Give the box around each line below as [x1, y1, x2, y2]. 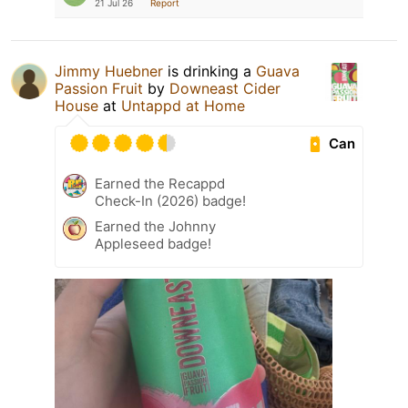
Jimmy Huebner [55, 62, 163, 81]
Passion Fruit [55, 79, 143, 98]
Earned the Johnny [95, 218, 216, 236]
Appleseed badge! [95, 235, 211, 253]
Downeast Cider [169, 79, 280, 98]
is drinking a [163, 62, 256, 81]
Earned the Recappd [95, 175, 225, 193]
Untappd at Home [121, 97, 245, 116]
